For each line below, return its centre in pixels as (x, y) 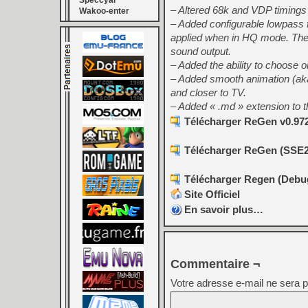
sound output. (201, 51)
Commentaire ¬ (216, 264)
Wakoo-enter (104, 11)
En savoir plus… (224, 209)
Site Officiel (212, 194)
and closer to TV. (208, 92)
